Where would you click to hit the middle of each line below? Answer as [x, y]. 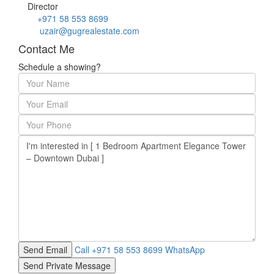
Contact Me [46, 49]
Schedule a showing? [60, 67]
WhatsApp [185, 250]
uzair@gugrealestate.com [90, 31]
